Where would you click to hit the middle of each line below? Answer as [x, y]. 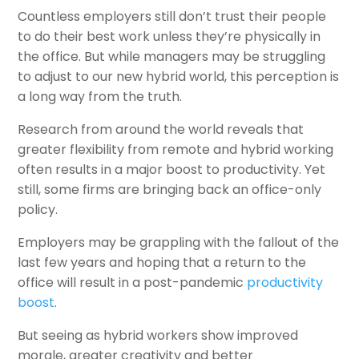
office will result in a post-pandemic [133, 282]
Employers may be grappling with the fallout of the [179, 242]
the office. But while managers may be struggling [172, 56]
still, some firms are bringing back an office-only [170, 190]
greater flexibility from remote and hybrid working [176, 149]
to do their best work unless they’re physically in [169, 36]
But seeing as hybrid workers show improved [158, 335]
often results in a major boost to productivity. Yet [172, 169]
